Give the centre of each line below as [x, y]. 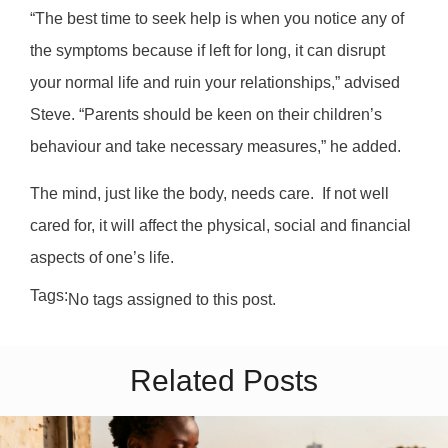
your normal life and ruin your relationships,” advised [215, 83]
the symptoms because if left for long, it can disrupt [207, 51]
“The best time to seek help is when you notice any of [217, 19]
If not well [355, 193]
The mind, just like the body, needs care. [172, 193]
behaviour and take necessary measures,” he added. [215, 147]
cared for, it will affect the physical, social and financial [220, 225]
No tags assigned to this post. [172, 300]
